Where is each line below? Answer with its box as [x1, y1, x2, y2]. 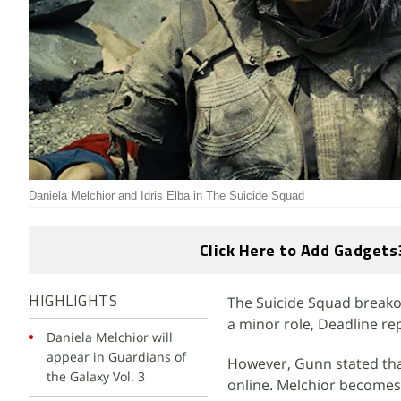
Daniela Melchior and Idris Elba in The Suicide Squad [29, 189, 304, 202]
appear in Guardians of [47, 348, 186, 365]
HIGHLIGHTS [29, 294, 117, 310]
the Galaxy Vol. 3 [47, 368, 145, 385]
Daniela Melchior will [47, 328, 173, 346]
